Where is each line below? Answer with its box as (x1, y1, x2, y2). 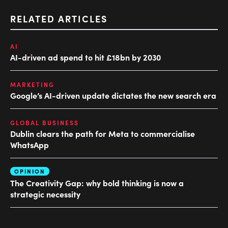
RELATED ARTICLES (10, 12, 107, 25)
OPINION (14, 167, 45, 176)
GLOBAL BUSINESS (10, 119, 79, 127)
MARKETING (10, 80, 54, 89)
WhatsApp (10, 139, 49, 151)
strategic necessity (10, 188, 80, 200)
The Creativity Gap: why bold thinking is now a (10, 177, 184, 189)
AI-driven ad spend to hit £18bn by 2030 (10, 51, 161, 63)
